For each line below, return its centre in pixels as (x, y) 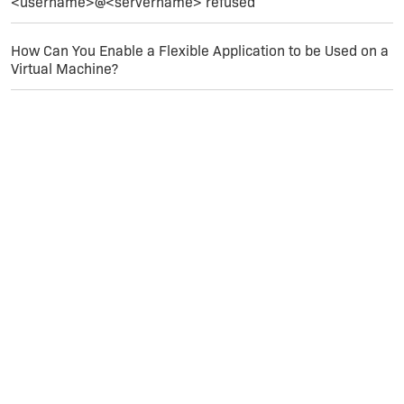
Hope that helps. (110, 28)
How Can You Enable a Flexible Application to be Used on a (200, 51)
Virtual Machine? (64, 69)
